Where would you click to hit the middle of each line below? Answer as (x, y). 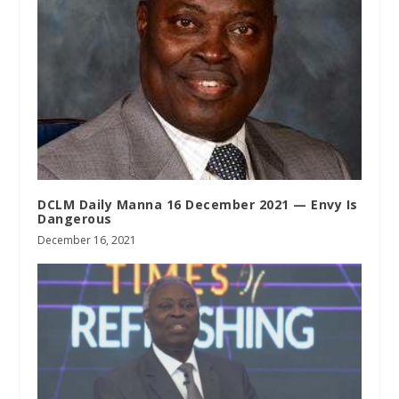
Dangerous (75, 218)
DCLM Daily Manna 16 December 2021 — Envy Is (198, 204)
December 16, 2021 (87, 240)
